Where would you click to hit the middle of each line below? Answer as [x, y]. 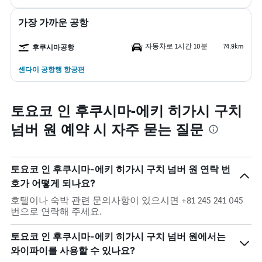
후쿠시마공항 [53, 47]
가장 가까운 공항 [53, 23]
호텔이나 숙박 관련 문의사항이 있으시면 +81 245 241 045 [127, 200]
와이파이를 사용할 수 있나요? [73, 250]
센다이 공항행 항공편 [51, 69]
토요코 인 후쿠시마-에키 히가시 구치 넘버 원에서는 [118, 236]
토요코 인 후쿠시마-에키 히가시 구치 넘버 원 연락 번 [120, 169]
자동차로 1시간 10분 [176, 46]
